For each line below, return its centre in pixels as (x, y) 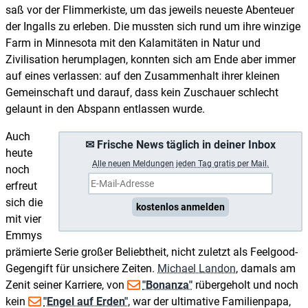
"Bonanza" (167, 285)
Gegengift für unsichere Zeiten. (81, 268)
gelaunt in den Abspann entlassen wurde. (105, 109)
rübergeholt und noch (245, 285)
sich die (24, 202)
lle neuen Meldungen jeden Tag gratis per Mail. (183, 163)
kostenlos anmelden (180, 207)
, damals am (266, 268)
